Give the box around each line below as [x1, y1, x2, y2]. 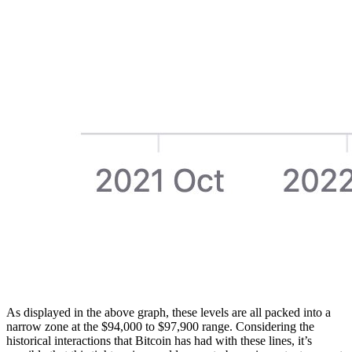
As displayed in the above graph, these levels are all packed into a [6, 305, 331, 319]
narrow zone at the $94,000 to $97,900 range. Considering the [6, 319, 314, 333]
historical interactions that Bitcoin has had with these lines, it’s [6, 333, 312, 347]
